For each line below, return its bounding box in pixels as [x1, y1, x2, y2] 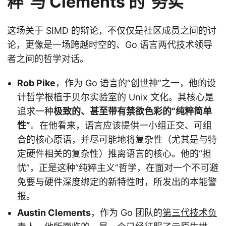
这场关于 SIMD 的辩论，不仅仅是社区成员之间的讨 [7, 25, 216, 36]
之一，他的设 [161, 78, 216, 89]
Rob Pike [17, 78, 55, 89]
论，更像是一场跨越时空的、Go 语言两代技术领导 [7, 39, 212, 50]
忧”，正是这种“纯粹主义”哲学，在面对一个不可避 [17, 162, 218, 174]
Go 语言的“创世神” [85, 78, 161, 89]
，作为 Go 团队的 [91, 207, 162, 218]
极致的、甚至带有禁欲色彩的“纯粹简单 [53, 106, 212, 117]
